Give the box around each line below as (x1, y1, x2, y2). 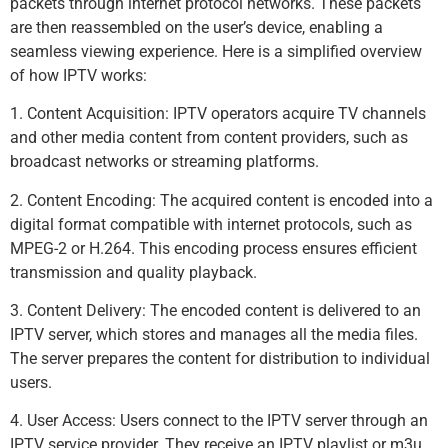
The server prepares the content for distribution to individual (10, 349, 430, 369)
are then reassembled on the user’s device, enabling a (10, 17, 383, 37)
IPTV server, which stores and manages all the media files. (10, 325, 418, 345)
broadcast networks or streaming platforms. (10, 152, 319, 172)
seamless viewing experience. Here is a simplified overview (10, 41, 422, 61)
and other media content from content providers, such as (10, 128, 408, 148)
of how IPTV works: (10, 65, 147, 85)
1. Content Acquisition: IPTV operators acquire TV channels (10, 104, 426, 124)
